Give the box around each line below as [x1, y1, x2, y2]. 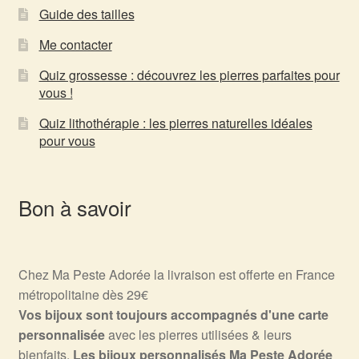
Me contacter [38, 34, 112, 54]
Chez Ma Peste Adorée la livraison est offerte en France [18, 265, 335, 284]
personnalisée [18, 325, 105, 345]
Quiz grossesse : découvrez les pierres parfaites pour [38, 65, 340, 84]
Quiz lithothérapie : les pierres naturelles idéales [38, 113, 313, 132]
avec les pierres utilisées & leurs [104, 325, 292, 345]
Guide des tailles [38, 4, 135, 23]
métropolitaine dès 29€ [18, 285, 148, 305]
